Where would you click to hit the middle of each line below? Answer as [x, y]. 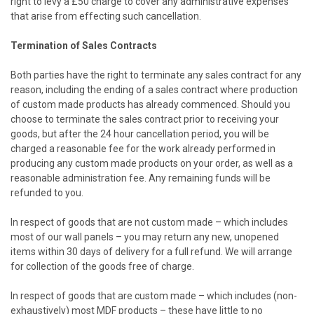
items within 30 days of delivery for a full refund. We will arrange [151, 251]
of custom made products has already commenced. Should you [150, 104]
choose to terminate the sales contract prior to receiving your [145, 119]
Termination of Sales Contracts [84, 45]
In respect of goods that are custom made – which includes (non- [154, 295]
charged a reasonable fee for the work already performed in [143, 148]
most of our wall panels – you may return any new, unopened [145, 237]
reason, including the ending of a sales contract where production [154, 89]
